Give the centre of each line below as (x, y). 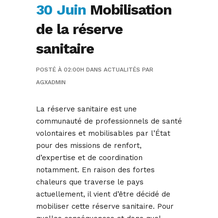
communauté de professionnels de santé (109, 121)
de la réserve (79, 29)
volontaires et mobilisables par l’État (103, 134)
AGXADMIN (51, 82)
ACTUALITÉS (122, 70)
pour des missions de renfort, (89, 146)
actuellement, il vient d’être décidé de (103, 194)
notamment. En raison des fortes (95, 170)
